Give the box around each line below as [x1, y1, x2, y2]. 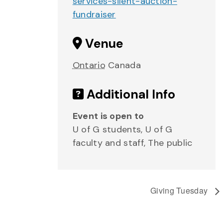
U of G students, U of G [72, 123, 173, 135]
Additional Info [83, 86, 176, 103]
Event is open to [72, 110, 144, 122]
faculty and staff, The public [72, 137, 193, 149]
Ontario [72, 59, 106, 71]
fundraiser [72, 8, 116, 20]
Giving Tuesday [150, 184, 210, 196]
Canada [108, 59, 141, 71]
